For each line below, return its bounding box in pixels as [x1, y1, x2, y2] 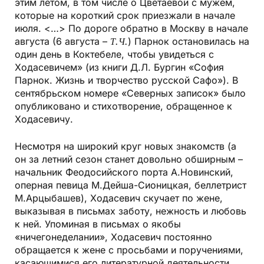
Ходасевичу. [15, 113, 73, 126]
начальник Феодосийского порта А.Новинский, [15, 166, 233, 179]
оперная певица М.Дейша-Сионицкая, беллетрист [15, 179, 246, 192]
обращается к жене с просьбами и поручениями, [15, 244, 243, 256]
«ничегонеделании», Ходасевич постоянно [15, 231, 212, 243]
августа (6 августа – [15, 35, 110, 48]
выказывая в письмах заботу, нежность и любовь [15, 205, 246, 217]
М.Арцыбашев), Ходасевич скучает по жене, [15, 192, 223, 204]
